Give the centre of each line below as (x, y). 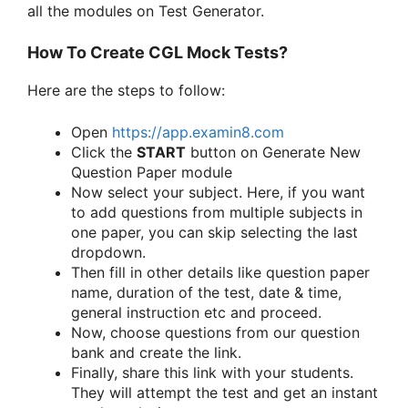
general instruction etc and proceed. (196, 313)
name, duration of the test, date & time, (206, 293)
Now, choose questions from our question (215, 333)
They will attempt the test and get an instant (224, 393)
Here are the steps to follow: (126, 91)
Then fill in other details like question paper (220, 273)
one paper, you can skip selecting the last (214, 233)
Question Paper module (152, 173)
